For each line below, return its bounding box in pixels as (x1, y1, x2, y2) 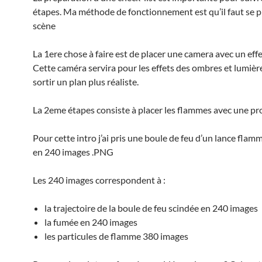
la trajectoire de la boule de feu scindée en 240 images (44, 202, 258, 214)
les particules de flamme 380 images (44, 230, 188, 242)
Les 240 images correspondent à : (33, 174, 166, 186)
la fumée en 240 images (44, 216, 137, 228)
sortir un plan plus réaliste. (33, 76, 139, 88)
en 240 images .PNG (33, 146, 113, 158)
